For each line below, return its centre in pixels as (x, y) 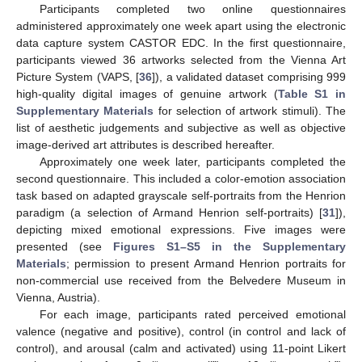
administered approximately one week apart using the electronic (181, 26)
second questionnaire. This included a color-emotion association (181, 179)
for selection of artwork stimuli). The (250, 111)
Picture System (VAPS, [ (78, 77)
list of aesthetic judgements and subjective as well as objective (181, 128)
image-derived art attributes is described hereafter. (145, 145)
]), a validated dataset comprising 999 (249, 77)
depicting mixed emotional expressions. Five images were (181, 230)
